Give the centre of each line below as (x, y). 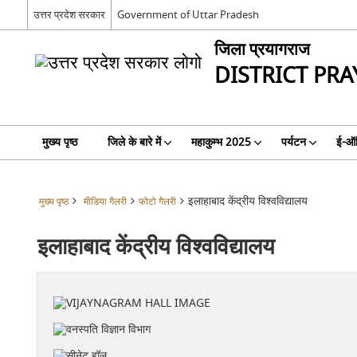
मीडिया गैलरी (105, 202)
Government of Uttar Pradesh (188, 14)
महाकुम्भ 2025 (221, 142)
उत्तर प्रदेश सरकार (69, 14)
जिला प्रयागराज (262, 50)
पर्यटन (293, 142)
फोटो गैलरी (157, 202)
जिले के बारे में (134, 142)
